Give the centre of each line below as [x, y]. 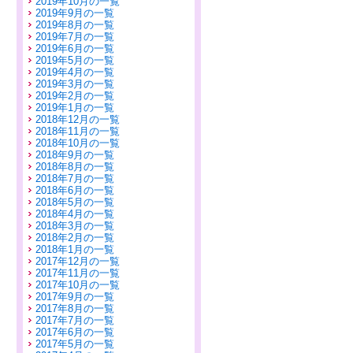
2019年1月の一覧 [74, 108]
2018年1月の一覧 [74, 249]
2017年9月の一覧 [74, 297]
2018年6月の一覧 [74, 190]
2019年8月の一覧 [74, 25]
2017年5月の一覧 [74, 344]
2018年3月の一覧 [74, 226]
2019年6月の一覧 [74, 48]
